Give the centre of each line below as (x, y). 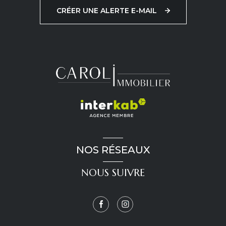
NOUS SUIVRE (113, 173)
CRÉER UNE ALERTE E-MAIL (106, 11)
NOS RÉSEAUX (113, 150)
